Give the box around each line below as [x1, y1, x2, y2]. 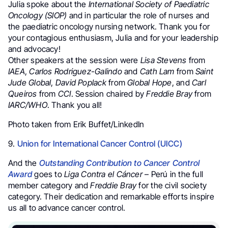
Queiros [8, 88, 37, 99]
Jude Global [8, 77, 51, 88]
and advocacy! [8, 43, 61, 54]
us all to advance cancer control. [8, 202, 126, 213]
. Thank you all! [47, 99, 102, 110]
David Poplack [55, 77, 106, 88]
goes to [32, 168, 65, 179]
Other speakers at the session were [8, 54, 140, 65]
